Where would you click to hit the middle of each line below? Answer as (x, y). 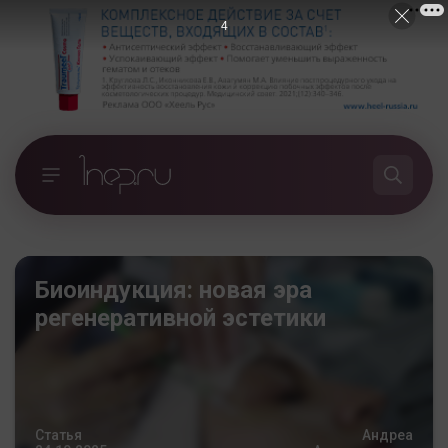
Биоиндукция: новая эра (173, 289)
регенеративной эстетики (180, 317)
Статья (58, 434)
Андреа (387, 434)
